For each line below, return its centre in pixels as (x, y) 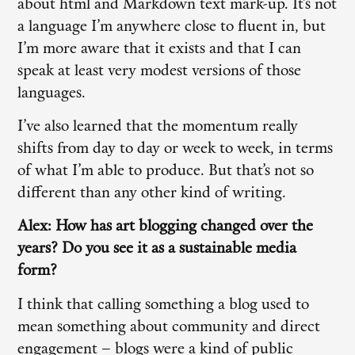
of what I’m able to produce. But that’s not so (166, 172)
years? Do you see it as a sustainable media (157, 250)
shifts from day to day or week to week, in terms (176, 150)
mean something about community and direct (169, 327)
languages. (52, 94)
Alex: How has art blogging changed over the (166, 227)
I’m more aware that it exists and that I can (160, 49)
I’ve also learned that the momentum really (158, 128)
